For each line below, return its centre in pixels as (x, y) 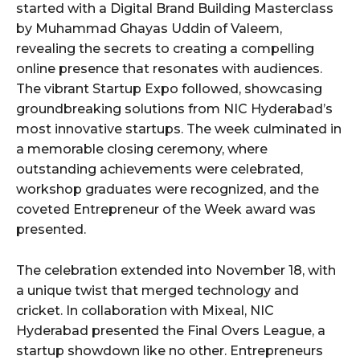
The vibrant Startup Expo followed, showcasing (169, 89)
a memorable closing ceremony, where (142, 149)
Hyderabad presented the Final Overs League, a (171, 331)
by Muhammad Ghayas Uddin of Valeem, (149, 29)
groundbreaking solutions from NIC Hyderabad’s (174, 109)
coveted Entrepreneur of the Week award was (166, 210)
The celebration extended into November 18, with (176, 271)
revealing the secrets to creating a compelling (165, 49)
